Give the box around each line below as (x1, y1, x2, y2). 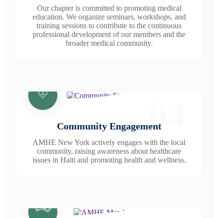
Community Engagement (56, 120, 162, 131)
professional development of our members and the (33, 30, 185, 38)
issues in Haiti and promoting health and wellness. (32, 155, 186, 164)
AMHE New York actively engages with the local (33, 138, 185, 146)
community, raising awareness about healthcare (37, 146, 181, 155)
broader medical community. (65, 38, 153, 47)
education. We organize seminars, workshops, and (32, 12, 186, 21)
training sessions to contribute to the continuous (36, 21, 182, 30)
